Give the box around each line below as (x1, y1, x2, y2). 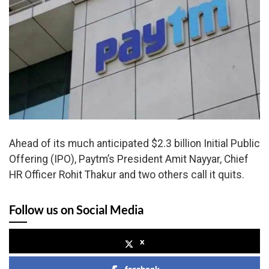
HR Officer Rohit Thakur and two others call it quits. (9, 168, 244, 181)
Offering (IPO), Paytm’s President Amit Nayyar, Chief (9, 153, 249, 165)
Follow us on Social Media (9, 202, 144, 217)
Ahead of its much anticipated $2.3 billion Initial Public (9, 137, 260, 150)
